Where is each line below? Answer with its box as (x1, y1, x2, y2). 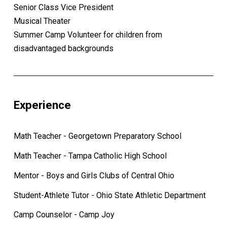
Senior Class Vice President (13, 3, 113, 13)
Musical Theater (13, 16, 70, 26)
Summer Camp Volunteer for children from (13, 30, 162, 40)
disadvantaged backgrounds (13, 44, 113, 54)
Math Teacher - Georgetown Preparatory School (13, 131, 181, 141)
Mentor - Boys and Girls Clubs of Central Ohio (13, 170, 174, 180)
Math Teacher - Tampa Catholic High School (13, 151, 167, 161)
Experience (13, 98, 71, 112)
